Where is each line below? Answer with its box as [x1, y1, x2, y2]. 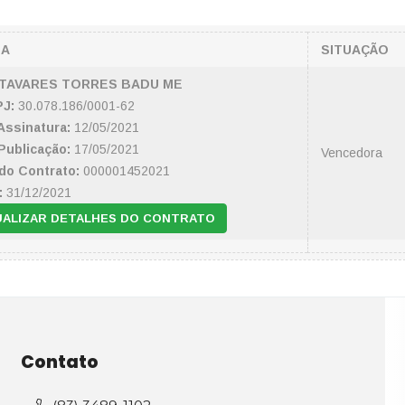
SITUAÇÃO [321, 42, 389, 57]
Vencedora [321, 146, 382, 160]
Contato [20, 350, 99, 374]
